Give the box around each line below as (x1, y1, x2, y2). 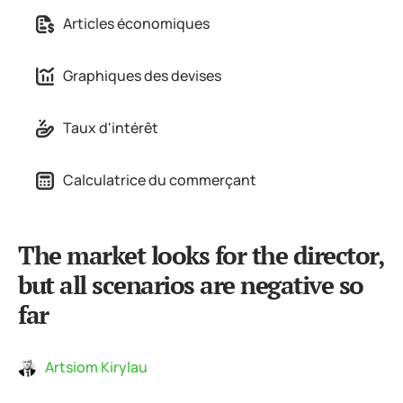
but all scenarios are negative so (18, 268, 363, 301)
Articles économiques (63, 13, 210, 33)
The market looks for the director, (18, 238, 383, 272)
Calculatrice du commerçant (63, 170, 256, 190)
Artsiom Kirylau (45, 357, 148, 377)
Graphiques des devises (63, 66, 221, 85)
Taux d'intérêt (63, 118, 158, 138)
